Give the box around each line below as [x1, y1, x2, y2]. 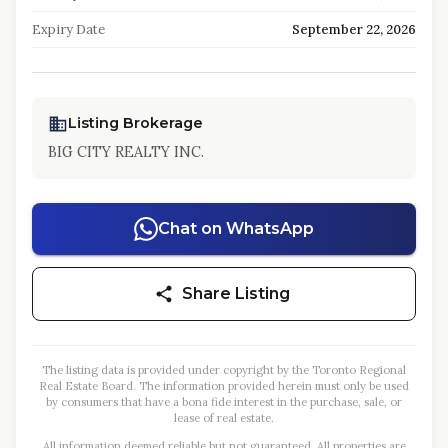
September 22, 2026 [292, 21, 416, 38]
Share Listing [182, 284, 290, 303]
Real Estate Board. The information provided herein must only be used [39, 379, 409, 393]
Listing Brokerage [68, 114, 203, 132]
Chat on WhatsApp [158, 219, 314, 238]
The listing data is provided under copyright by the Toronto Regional [42, 363, 406, 377]
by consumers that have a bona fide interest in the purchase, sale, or [46, 395, 402, 409]
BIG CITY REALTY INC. [48, 143, 204, 161]
